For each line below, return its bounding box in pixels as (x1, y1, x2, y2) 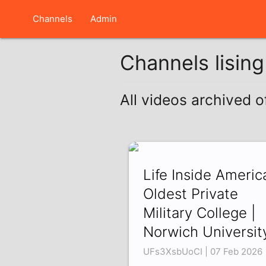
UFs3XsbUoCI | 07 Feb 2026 (142, 246, 262, 258)
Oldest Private (142, 185, 238, 203)
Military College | (142, 204, 255, 222)
